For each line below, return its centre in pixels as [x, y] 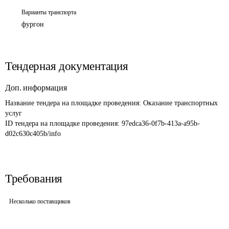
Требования [34, 179]
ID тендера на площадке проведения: [63, 123]
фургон [33, 24]
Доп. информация [36, 88]
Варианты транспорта [49, 12]
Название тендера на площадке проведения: [74, 103]
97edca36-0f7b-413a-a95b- [161, 123]
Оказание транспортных [181, 103]
